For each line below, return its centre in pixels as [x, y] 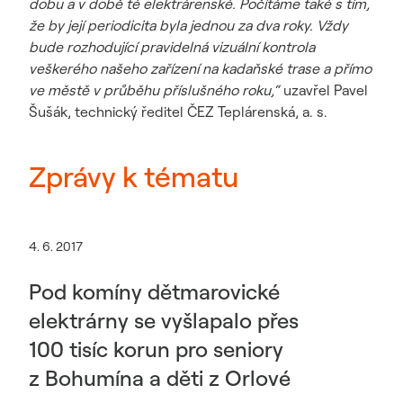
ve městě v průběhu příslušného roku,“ [154, 90]
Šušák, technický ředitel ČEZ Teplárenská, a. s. [178, 112]
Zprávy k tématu [134, 176]
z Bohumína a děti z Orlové [160, 378]
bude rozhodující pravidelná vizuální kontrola [172, 47]
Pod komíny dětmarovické [154, 291]
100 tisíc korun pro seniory [156, 349]
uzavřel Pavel [324, 90]
